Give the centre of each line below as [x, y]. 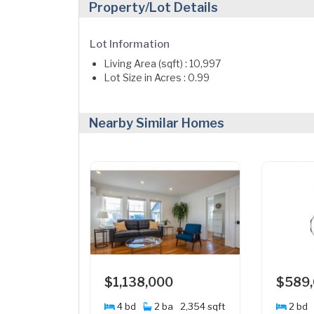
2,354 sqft [203, 307]
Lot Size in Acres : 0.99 [157, 77]
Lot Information [130, 44]
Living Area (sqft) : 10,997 [162, 63]
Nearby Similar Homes [157, 123]
